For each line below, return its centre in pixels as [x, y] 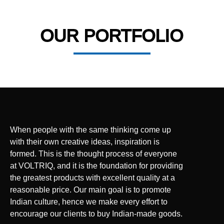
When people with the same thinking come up [90, 129]
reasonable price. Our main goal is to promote [90, 189]
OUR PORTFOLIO [112, 35]
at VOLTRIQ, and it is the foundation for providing [96, 165]
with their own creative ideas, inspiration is [85, 141]
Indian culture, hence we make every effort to [89, 201]
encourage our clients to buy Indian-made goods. [96, 213]
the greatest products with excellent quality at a [92, 177]
